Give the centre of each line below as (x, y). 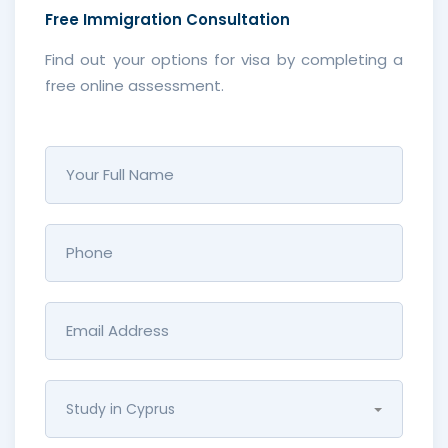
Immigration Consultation (186, 19)
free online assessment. (134, 85)
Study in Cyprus (120, 409)
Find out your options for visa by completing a (224, 59)
